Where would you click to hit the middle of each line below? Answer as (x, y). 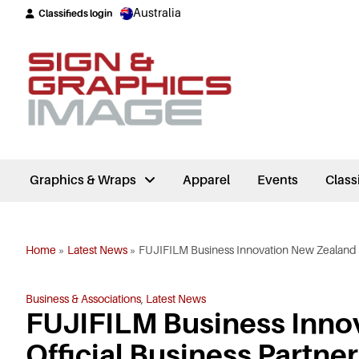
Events (278, 180)
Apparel (206, 180)
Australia (157, 13)
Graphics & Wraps (83, 180)
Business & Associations (83, 299)
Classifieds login (75, 13)
